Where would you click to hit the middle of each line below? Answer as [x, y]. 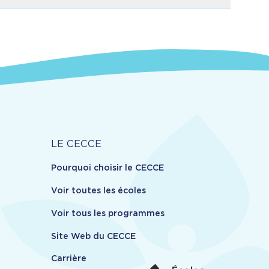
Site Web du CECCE [94, 236]
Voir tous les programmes [108, 213]
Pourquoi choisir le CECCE [108, 168]
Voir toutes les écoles [99, 190]
